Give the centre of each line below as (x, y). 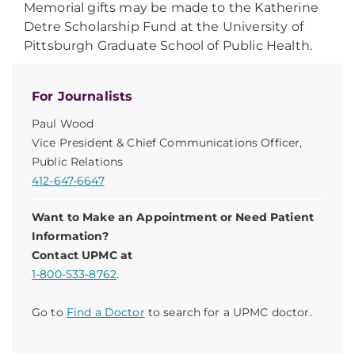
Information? (70, 236)
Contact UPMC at (82, 255)
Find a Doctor (105, 312)
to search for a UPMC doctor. (228, 312)
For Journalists (82, 96)
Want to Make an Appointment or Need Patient (173, 217)
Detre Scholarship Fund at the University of (164, 27)
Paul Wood (63, 124)
